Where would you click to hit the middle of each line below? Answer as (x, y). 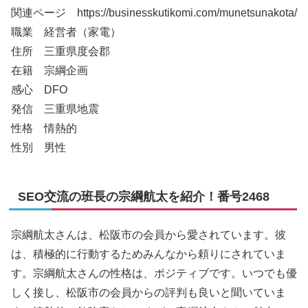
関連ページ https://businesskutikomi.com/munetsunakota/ (154, 13)
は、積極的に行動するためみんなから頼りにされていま (148, 254)
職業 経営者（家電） (66, 32)
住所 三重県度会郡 (60, 52)
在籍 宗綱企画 (49, 71)
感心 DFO (39, 90)
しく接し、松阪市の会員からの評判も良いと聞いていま (148, 293)
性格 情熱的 (44, 129)
